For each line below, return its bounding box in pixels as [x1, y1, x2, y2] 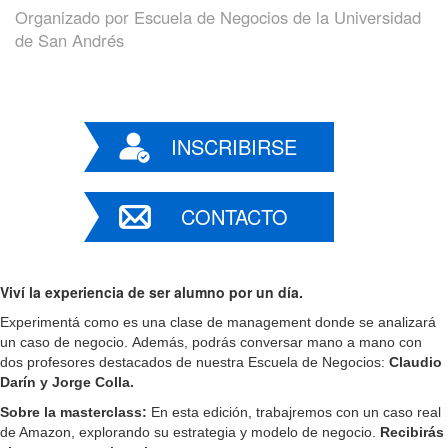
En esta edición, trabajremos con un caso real [147, 403, 441, 420]
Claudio [389, 353, 442, 370]
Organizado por [15, 4, 134, 29]
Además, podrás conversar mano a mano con [132, 333, 422, 350]
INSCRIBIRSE [171, 131, 297, 161]
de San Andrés [15, 27, 124, 52]
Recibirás [380, 423, 444, 440]
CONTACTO [180, 201, 288, 231]
